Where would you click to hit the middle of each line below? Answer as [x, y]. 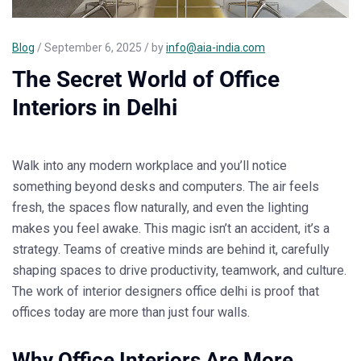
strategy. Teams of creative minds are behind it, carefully [171, 250]
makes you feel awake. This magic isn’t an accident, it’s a [171, 229]
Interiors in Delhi [95, 108]
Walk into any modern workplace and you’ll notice [149, 166]
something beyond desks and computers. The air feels [166, 187]
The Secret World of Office [146, 80]
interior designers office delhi [165, 292]
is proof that [283, 292]
